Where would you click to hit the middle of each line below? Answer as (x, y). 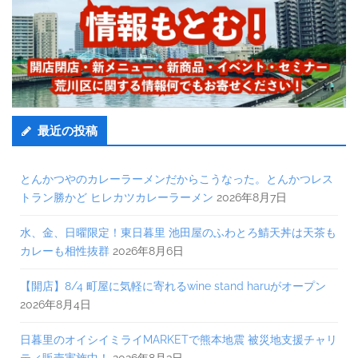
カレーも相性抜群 (65, 251)
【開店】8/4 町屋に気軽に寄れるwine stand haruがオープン (173, 286)
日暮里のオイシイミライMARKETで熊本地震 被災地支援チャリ (179, 340)
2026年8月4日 (56, 305)
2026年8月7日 (252, 198)
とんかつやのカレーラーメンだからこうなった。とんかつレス (177, 179)
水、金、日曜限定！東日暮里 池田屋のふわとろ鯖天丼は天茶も (178, 233)
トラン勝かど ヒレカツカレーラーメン (117, 198)
